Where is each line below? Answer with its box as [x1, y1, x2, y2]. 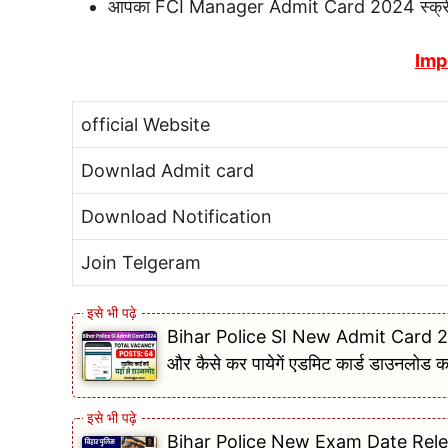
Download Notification [81, 206, 272, 227]
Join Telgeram [81, 252, 201, 273]
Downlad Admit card [81, 160, 254, 181]
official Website [81, 114, 210, 135]
